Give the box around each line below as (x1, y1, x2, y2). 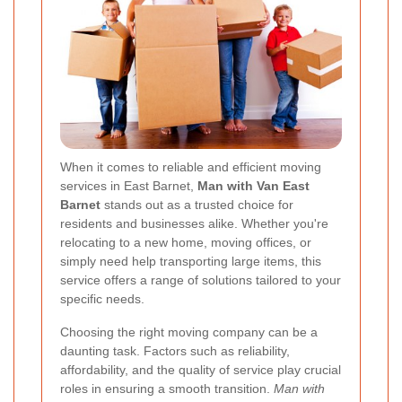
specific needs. (60, 291, 144, 306)
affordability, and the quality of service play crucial (60, 362, 341, 377)
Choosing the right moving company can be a (60, 324, 318, 339)
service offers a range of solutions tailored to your (60, 272, 341, 287)
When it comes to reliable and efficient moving (60, 159, 321, 174)
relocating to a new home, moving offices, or (60, 234, 311, 249)
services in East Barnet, (60, 178, 197, 193)
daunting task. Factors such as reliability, (60, 343, 290, 358)
